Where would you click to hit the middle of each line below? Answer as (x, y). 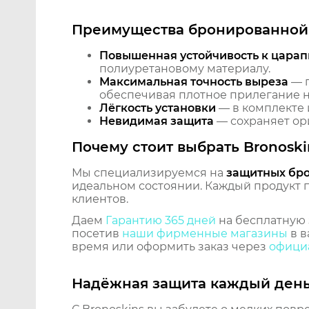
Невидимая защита (157, 121)
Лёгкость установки (158, 108)
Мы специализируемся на (149, 173)
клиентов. (100, 199)
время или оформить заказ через (170, 247)
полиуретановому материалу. (185, 69)
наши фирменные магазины (205, 234)
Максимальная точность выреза (194, 82)
